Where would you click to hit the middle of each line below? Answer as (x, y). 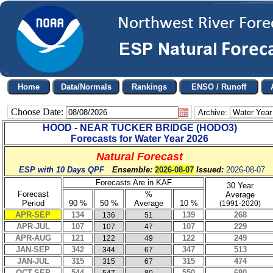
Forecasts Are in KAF (133, 183)
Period (33, 203)
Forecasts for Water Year (129, 139)
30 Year (240, 186)
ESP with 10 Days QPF (64, 170)
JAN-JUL (33, 261)
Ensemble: (131, 170)
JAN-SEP (33, 250)
